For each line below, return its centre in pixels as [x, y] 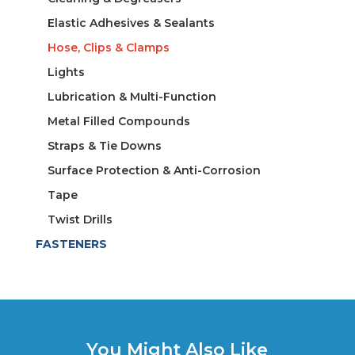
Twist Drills [80, 220]
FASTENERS [71, 244]
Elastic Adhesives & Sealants [131, 23]
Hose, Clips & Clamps [108, 48]
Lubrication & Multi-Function [132, 97]
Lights [66, 73]
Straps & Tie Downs [104, 146]
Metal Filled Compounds [118, 122]
